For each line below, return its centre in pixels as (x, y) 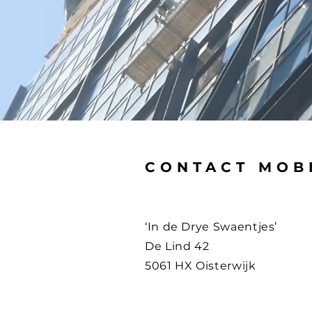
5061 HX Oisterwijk (201, 266)
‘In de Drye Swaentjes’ (211, 227)
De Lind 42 (177, 246)
